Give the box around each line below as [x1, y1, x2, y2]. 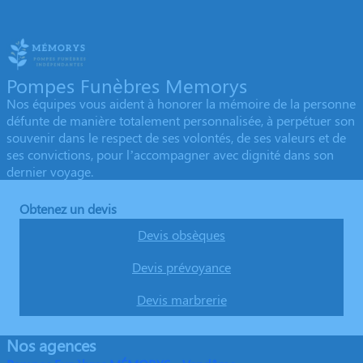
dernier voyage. [6, 163, 93, 181]
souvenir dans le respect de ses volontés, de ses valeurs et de [6, 129, 346, 147]
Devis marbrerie [136, 291, 227, 309]
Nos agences [6, 334, 96, 357]
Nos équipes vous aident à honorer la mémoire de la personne [6, 95, 356, 113]
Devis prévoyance [132, 258, 231, 276]
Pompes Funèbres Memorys [6, 72, 247, 99]
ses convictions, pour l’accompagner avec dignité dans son [6, 146, 334, 164]
